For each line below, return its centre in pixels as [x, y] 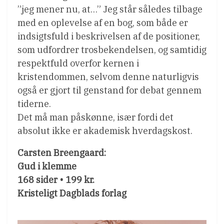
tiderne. [34, 103]
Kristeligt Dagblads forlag [72, 193]
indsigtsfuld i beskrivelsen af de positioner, [109, 36]
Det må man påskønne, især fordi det [95, 117]
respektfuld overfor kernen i [78, 63]
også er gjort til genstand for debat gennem [109, 90]
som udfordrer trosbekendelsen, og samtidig [112, 49]
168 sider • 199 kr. [56, 179]
